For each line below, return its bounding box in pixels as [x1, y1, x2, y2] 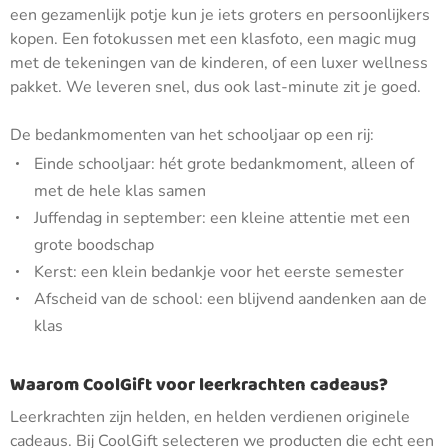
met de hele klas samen [34, 180, 206, 202]
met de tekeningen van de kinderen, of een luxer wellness [10, 52, 428, 74]
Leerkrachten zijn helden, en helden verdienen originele [10, 406, 410, 428]
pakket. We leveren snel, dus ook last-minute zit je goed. [10, 76, 421, 98]
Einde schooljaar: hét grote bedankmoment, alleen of [34, 153, 414, 175]
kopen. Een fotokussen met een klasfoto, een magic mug [10, 28, 416, 50]
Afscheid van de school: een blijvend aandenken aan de [34, 288, 427, 310]
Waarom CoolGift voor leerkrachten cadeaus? [10, 371, 388, 399]
